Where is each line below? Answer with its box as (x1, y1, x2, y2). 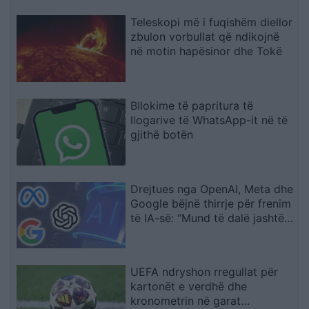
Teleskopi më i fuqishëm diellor (130, 14, 293, 29)
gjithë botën (130, 127, 194, 141)
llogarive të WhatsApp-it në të (130, 112, 288, 127)
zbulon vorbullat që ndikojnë (130, 29, 280, 43)
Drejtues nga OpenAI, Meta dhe (130, 181, 294, 196)
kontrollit (130, 225, 178, 239)
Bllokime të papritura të (130, 98, 254, 112)
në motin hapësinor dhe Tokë (130, 43, 283, 58)
